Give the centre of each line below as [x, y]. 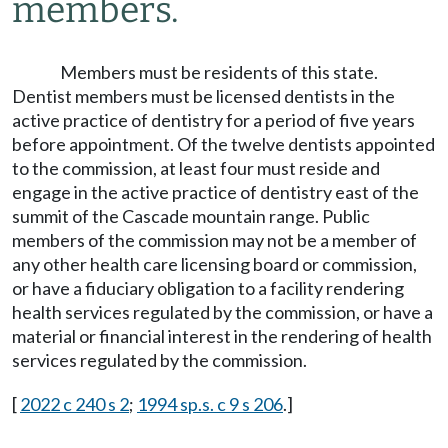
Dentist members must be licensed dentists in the [203, 96]
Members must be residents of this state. [219, 72]
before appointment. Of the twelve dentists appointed [223, 144]
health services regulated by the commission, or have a [222, 312]
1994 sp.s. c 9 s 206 [210, 404]
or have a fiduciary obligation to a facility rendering [208, 288]
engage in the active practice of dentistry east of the [215, 192]
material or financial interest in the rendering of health [222, 336]
